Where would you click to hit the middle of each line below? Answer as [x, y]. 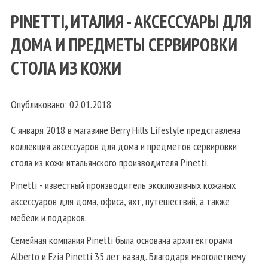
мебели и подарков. [49, 217]
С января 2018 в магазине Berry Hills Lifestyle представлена [126, 130]
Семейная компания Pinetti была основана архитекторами [121, 240]
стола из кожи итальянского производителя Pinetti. [110, 162]
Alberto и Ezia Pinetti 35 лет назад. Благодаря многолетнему [128, 256]
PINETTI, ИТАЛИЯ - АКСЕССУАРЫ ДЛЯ [131, 21]
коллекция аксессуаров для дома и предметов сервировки [124, 146]
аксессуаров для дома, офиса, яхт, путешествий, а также [120, 201]
